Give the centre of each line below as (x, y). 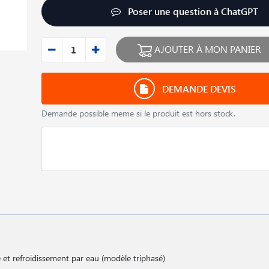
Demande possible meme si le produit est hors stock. (138, 113)
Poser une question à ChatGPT (192, 11)
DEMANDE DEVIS (198, 89)
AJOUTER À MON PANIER (206, 49)
